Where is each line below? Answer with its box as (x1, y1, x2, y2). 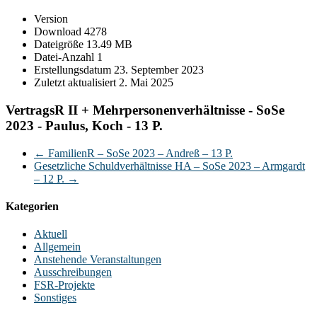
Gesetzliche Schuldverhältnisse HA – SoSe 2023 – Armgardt (34, 159, 305, 172)
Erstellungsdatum (34, 64, 114, 76)
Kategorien (6, 200, 59, 212)
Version (34, 13, 68, 25)
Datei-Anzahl (34, 51, 97, 64)
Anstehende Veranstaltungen (34, 253, 161, 266)
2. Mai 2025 (119, 76, 173, 89)
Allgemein (34, 241, 81, 253)
